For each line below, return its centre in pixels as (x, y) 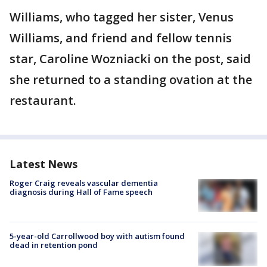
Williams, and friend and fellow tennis (121, 38)
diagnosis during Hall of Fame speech (81, 192)
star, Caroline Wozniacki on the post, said (130, 59)
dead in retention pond (54, 245)
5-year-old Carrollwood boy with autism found (97, 236)
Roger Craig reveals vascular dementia (84, 183)
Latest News (44, 164)
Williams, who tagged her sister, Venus (122, 17)
